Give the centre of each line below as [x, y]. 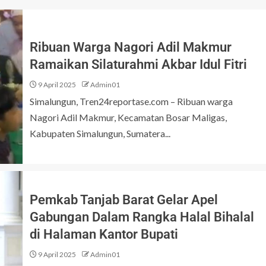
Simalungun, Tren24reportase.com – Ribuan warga [131, 101]
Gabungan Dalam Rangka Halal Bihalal [142, 217]
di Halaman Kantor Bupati [104, 234]
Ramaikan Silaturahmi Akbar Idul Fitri [138, 64]
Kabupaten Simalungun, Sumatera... [100, 133]
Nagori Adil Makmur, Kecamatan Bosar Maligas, [128, 117]
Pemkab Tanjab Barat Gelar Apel [124, 200]
